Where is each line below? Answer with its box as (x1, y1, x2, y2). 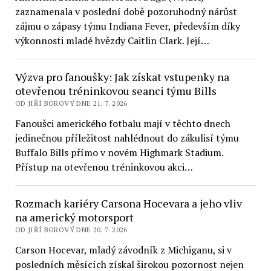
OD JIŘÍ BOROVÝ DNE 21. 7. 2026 (15, 99, 128, 108)
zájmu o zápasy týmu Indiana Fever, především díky (15, 19, 240, 33)
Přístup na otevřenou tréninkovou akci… (15, 160, 193, 174)
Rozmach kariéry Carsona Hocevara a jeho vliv (15, 196, 242, 211)
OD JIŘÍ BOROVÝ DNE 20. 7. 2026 (15, 225, 128, 234)
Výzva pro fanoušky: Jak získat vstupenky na (15, 70, 229, 84)
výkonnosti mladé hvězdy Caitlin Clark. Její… (15, 34, 209, 47)
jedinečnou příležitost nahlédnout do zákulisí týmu (15, 131, 239, 145)
